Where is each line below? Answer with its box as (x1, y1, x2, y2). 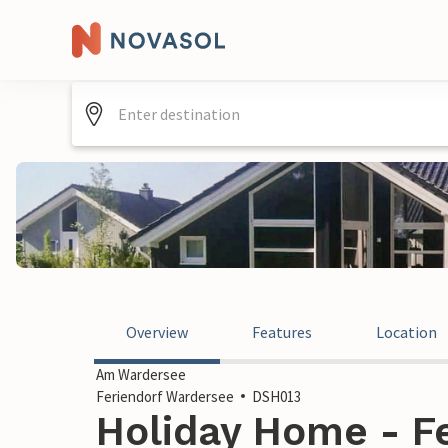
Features (252, 322, 312, 342)
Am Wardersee (96, 365, 186, 384)
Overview (126, 322, 188, 342)
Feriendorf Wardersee (96, 387, 234, 406)
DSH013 (252, 387, 301, 406)
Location (376, 322, 437, 342)
